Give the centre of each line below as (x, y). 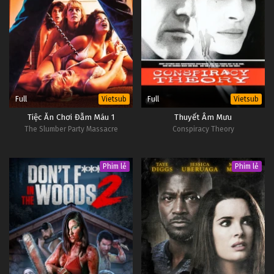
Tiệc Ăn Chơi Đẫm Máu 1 (71, 117)
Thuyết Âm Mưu (203, 117)
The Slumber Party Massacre (71, 129)
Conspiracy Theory (203, 129)
